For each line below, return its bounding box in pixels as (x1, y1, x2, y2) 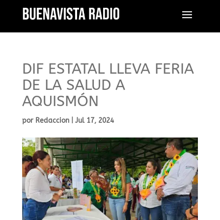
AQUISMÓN (22, 92, 99, 110)
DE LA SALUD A (22, 76, 125, 94)
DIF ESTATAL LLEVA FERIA (22, 60, 194, 78)
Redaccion (35, 116, 69, 125)
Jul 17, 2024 (75, 116, 114, 125)
